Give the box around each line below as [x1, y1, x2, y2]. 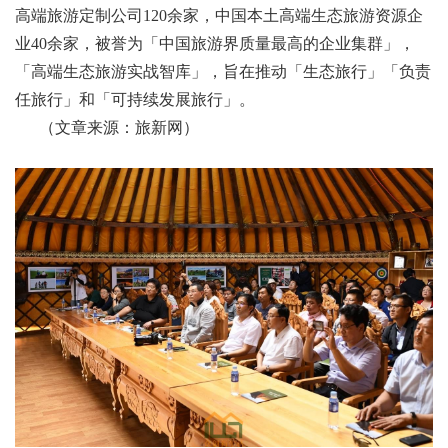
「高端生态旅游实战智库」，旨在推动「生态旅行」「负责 [15, 63, 431, 80]
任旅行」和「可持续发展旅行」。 [15, 91, 255, 108]
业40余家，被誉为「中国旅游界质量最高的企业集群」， [15, 35, 415, 52]
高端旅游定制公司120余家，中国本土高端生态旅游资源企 [15, 7, 423, 24]
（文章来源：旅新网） [15, 119, 199, 136]
